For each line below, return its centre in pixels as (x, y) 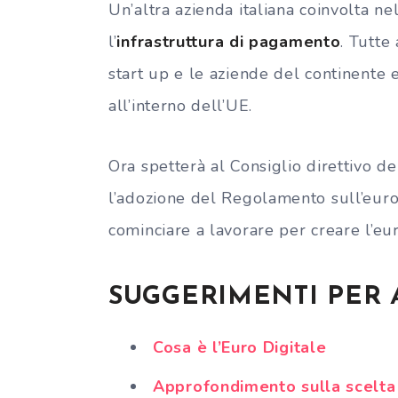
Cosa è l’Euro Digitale (240, 347)
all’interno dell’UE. (180, 105)
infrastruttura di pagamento (229, 41)
